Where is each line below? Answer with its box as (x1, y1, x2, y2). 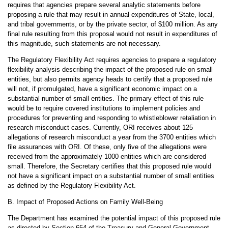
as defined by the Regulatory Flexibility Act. (7, 182, 136, 189)
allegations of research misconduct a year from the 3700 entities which (7, 133, 216, 141)
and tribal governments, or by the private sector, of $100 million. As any (7, 20, 218, 28)
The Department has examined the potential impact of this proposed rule (7, 214, 220, 222)
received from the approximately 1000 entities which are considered (7, 153, 206, 160)
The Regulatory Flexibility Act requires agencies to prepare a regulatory (7, 56, 216, 64)
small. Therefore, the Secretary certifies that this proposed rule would (7, 162, 211, 170)
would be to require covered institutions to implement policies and (7, 104, 200, 112)
